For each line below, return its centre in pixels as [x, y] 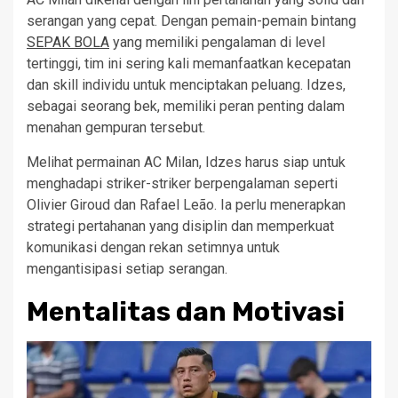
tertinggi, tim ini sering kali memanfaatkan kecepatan [189, 64]
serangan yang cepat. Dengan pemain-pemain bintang [191, 21]
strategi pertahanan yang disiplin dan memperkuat [180, 226]
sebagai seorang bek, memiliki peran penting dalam [186, 106]
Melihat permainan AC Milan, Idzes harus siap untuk [186, 162]
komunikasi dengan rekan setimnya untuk [153, 247]
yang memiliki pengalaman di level [217, 42]
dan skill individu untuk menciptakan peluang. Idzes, [186, 85]
